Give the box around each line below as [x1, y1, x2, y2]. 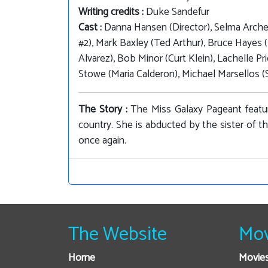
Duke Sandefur [146, 4, 209, 22]
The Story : [78, 101, 131, 119]
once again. [78, 132, 126, 150]
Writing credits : [78, 4, 146, 22]
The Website [68, 219, 167, 251]
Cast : [78, 19, 104, 37]
